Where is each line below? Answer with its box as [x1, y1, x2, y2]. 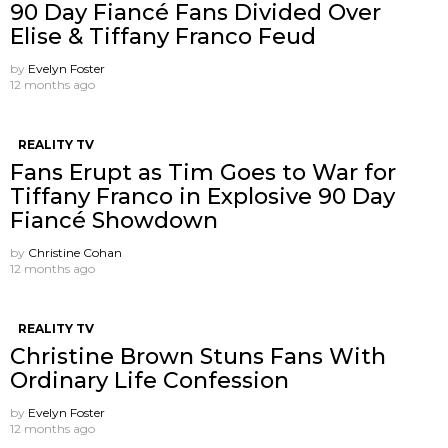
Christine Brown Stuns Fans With [10, 342, 386, 370]
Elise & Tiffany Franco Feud [10, 22, 316, 50]
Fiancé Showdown [10, 206, 218, 234]
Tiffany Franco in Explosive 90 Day [10, 182, 395, 210]
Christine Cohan [28, 244, 122, 260]
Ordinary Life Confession [10, 366, 289, 394]
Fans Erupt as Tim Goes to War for [10, 158, 396, 186]
